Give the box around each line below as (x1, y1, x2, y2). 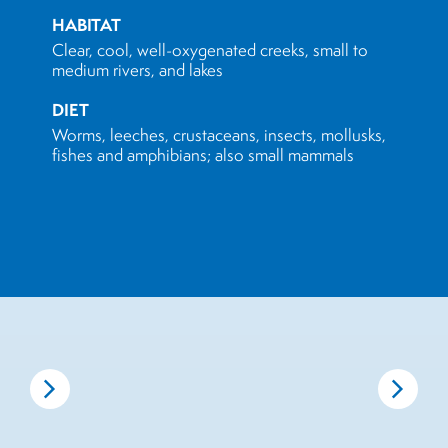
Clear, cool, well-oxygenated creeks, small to (52, 39, 368, 61)
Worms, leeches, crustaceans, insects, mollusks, (52, 124, 386, 146)
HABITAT (52, 13, 121, 36)
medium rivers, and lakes (52, 59, 223, 81)
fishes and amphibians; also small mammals (52, 144, 354, 166)
